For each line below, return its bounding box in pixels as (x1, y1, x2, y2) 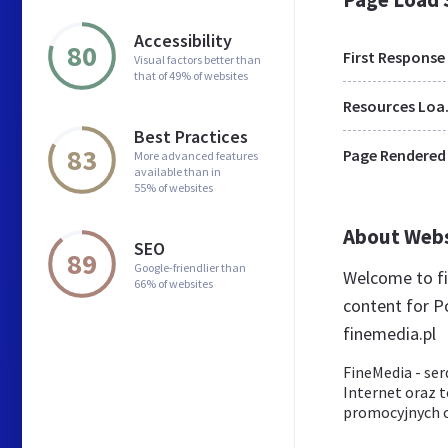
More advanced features (134, 147, 258, 163)
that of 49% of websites (134, 67, 248, 83)
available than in (134, 163, 221, 179)
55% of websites (134, 179, 213, 195)
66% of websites (134, 275, 213, 291)
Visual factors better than (134, 51, 261, 67)
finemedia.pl (343, 322, 436, 345)
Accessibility (134, 28, 232, 52)
